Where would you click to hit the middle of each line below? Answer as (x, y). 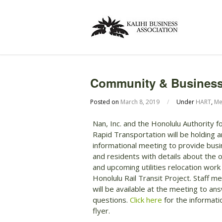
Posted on (105, 102)
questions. (111, 200)
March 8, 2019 (140, 102)
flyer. (101, 211)
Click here (146, 200)
